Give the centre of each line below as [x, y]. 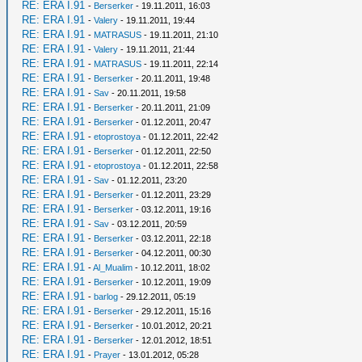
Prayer [107, 355]
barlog [106, 297]
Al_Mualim [113, 267]
